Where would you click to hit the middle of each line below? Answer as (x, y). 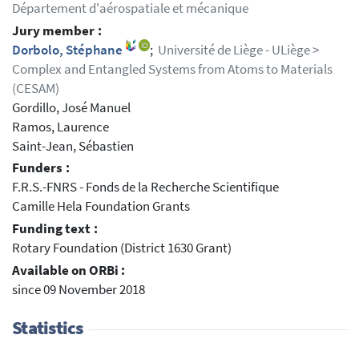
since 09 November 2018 (79, 289)
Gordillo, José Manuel (71, 107)
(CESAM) (36, 88)
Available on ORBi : (69, 270)
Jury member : (57, 30)
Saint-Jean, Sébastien (73, 146)
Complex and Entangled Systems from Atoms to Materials (172, 69)
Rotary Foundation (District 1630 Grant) (122, 248)
